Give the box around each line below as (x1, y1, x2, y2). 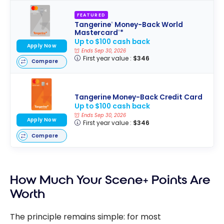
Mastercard (74, 28, 118, 38)
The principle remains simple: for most (10, 211, 161, 223)
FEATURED (77, 11, 105, 18)
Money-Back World (112, 20, 183, 30)
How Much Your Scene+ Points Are (10, 172, 210, 188)
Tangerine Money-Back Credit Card (74, 92, 202, 102)
